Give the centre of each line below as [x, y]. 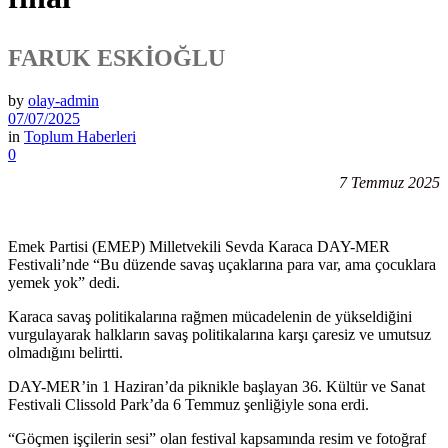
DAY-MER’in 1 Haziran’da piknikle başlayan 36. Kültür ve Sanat [216, 386]
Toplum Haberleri [80, 136]
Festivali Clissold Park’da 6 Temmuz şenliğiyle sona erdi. [188, 404]
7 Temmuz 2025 [389, 182]
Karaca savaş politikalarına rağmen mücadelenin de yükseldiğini [210, 316]
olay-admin [63, 100]
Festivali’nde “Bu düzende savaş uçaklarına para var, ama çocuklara [222, 264]
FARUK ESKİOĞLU [116, 57]
